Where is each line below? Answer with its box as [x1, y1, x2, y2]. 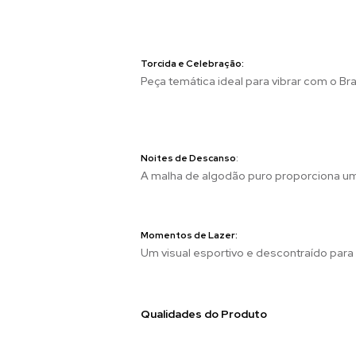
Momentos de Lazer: [141, 228, 239, 242]
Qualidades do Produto [141, 306, 267, 321]
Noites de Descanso [141, 151, 236, 164]
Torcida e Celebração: [141, 56, 244, 70]
